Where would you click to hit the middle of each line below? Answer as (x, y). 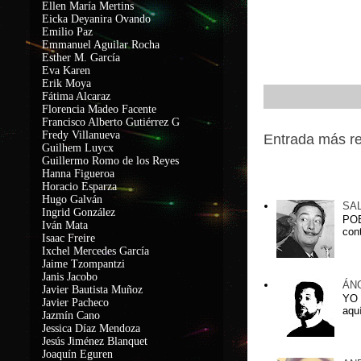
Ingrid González (79, 212)
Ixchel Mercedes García (95, 251)
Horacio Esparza (79, 187)
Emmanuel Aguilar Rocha (101, 45)
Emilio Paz (67, 32)
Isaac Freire (68, 238)
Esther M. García (81, 58)
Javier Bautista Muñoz (92, 290)
